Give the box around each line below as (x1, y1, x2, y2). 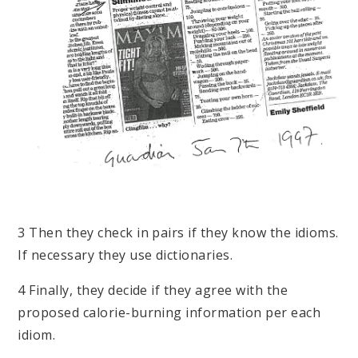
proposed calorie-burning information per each (18, 303, 321, 321)
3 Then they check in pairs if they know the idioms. (18, 223, 339, 241)
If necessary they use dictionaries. (18, 245, 233, 264)
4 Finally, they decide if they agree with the (18, 280, 288, 299)
